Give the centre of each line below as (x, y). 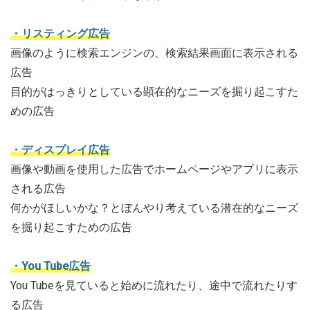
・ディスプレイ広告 (60, 150)
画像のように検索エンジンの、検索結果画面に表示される (154, 53)
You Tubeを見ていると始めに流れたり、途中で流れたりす (154, 285)
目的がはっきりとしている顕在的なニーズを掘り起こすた (154, 92)
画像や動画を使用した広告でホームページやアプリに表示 (154, 169)
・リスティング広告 (60, 34)
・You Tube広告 (51, 266)
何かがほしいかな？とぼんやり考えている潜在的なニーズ (154, 208)
